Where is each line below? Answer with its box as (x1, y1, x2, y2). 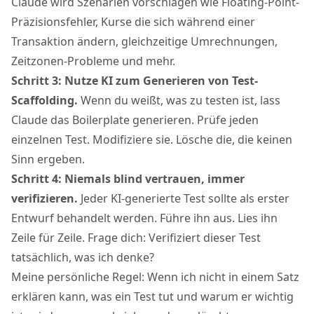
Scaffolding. (11, 93, 78, 108)
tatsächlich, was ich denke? (11, 250, 154, 265)
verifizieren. (11, 191, 78, 206)
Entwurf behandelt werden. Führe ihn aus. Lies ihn (11, 210, 278, 226)
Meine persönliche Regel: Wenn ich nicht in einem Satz (11, 269, 299, 285)
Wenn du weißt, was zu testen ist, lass (78, 93, 280, 108)
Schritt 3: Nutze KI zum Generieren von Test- (11, 73, 258, 88)
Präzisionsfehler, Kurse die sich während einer (11, 14, 255, 29)
